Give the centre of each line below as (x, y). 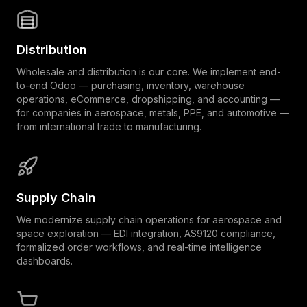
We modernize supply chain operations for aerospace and (149, 219)
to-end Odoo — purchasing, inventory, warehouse (131, 85)
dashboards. (45, 260)
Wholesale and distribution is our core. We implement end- (149, 71)
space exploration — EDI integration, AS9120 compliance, (146, 233)
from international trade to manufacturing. (109, 126)
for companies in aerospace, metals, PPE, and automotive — (153, 112)
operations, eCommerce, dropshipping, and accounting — (148, 99)
